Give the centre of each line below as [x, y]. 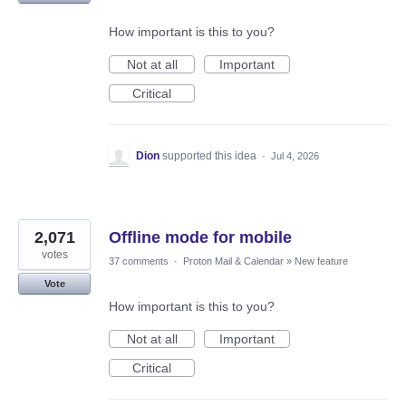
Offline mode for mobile [200, 237]
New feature [321, 261]
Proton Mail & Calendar [233, 261]
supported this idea [211, 155]
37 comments [139, 261]
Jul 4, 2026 [295, 155]
